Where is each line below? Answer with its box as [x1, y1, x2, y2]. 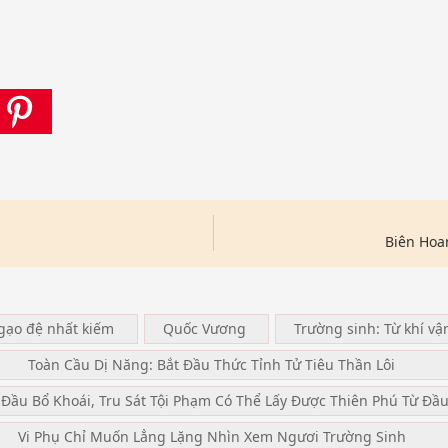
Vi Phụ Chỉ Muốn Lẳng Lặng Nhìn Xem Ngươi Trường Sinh [17, 426, 406, 446]
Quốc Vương [162, 318, 246, 338]
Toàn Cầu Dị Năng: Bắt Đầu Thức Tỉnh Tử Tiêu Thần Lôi [28, 354, 395, 374]
